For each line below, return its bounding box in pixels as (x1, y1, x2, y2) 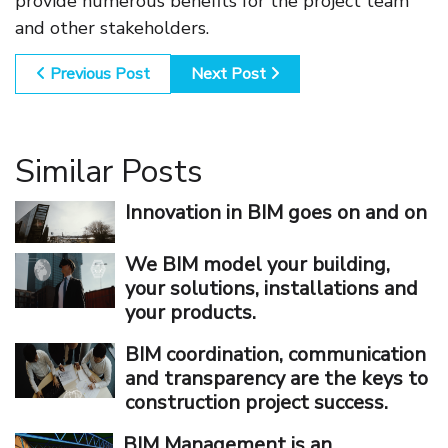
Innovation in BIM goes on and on (125, 199, 427, 227)
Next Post (191, 63, 270, 86)
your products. (125, 299, 256, 327)
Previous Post (46, 63, 150, 86)
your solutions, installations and (125, 275, 418, 303)
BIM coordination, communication (125, 341, 426, 369)
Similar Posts (15, 150, 203, 194)
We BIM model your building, (125, 251, 390, 279)
